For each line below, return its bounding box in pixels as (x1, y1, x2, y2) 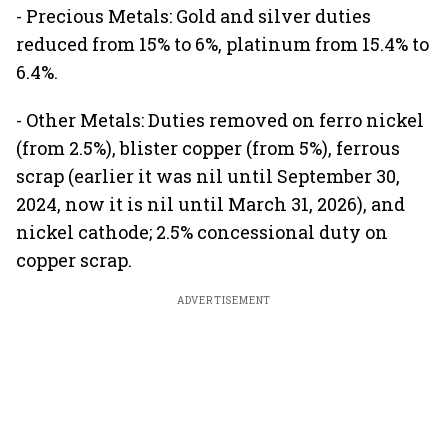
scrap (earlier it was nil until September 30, (16, 164, 400, 188)
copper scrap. (16, 248, 132, 272)
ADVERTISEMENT (176, 294, 272, 307)
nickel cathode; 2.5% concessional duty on (16, 220, 388, 244)
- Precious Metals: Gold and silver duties (16, 4, 371, 28)
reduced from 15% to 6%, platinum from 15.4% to (16, 32, 429, 56)
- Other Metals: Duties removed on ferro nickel (16, 108, 424, 132)
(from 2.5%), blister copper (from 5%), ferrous (16, 136, 400, 160)
